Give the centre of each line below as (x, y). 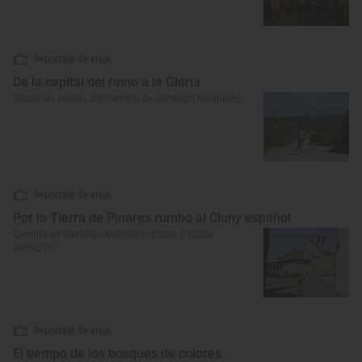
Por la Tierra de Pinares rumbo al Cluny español (152, 218)
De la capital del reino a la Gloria (107, 82)
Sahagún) (34, 247)
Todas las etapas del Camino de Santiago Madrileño (127, 99)
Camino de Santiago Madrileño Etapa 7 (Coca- (114, 234)
